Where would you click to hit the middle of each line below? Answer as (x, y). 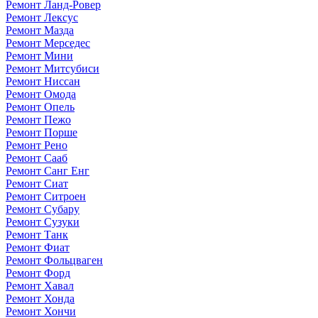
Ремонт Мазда (40, 30)
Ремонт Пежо (38, 119)
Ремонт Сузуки (43, 221)
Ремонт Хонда (40, 298)
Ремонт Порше (42, 132)
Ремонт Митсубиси (53, 68)
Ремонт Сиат (37, 183)
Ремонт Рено (37, 145)
